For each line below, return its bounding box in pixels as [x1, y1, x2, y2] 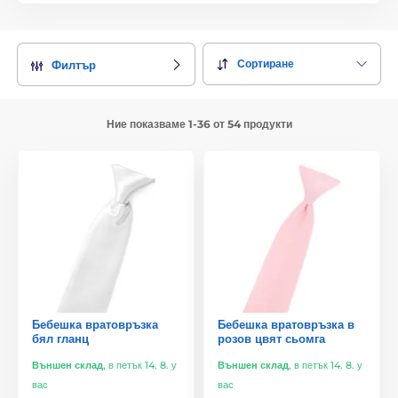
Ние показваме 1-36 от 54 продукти [106, 116, 292, 131]
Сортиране [237, 57, 294, 71]
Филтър [52, 57, 96, 72]
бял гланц [32, 330, 89, 346]
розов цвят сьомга [218, 330, 325, 346]
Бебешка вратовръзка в [218, 316, 354, 331]
